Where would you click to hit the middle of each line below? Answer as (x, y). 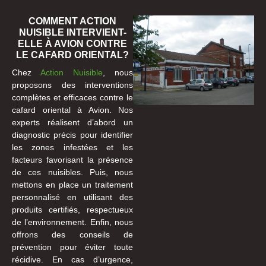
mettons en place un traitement (72, 184)
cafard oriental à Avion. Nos (72, 110)
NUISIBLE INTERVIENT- (72, 32)
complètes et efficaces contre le (72, 97)
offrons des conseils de (72, 234)
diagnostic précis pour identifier (72, 134)
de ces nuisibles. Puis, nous (72, 172)
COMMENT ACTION (72, 21)
